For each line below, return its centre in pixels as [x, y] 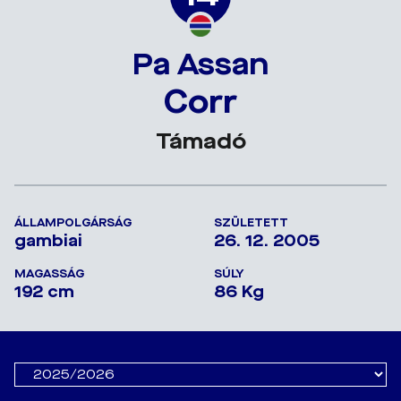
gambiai [48, 240]
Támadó [200, 141]
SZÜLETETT [251, 222]
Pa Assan [200, 64]
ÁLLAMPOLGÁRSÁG [73, 222]
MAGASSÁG [49, 273]
